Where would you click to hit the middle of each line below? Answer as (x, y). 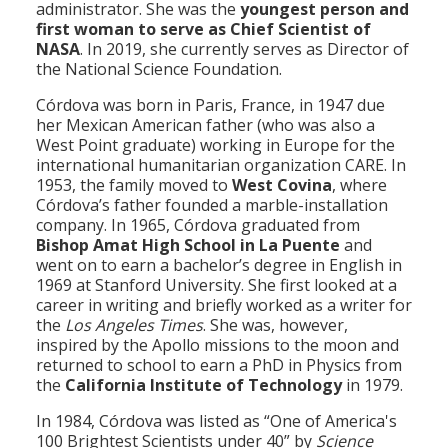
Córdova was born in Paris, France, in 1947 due (210, 104)
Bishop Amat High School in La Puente (188, 244)
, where (359, 184)
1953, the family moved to (134, 184)
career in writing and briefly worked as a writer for (224, 304)
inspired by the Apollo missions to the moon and (217, 344)
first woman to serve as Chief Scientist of (203, 28)
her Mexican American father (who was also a (205, 124)
